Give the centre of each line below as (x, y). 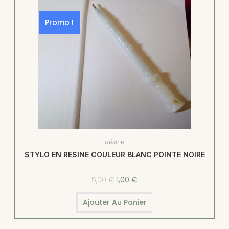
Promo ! (59, 23)
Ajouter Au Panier (114, 203)
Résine (114, 142)
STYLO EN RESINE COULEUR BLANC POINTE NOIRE (114, 155)
